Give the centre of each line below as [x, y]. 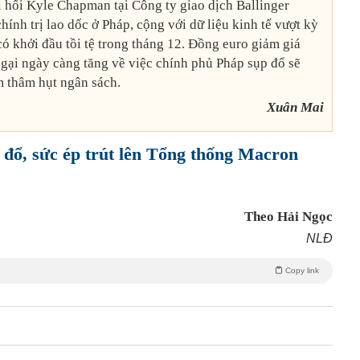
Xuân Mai [295, 108]
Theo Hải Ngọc [288, 217]
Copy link [302, 271]
